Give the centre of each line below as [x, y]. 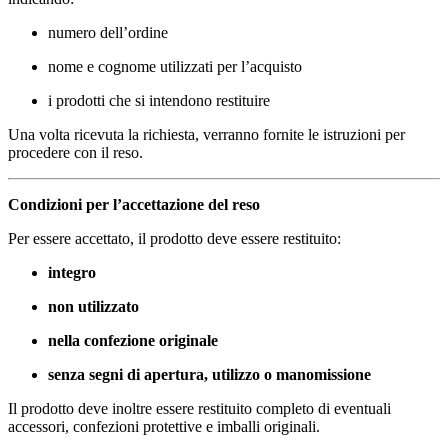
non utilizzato [93, 307]
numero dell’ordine [108, 33]
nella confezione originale [133, 341]
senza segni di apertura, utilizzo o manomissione [209, 375]
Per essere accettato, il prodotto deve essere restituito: [174, 239]
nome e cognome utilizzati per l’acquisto [175, 67]
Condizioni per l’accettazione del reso [134, 205]
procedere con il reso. [75, 153]
